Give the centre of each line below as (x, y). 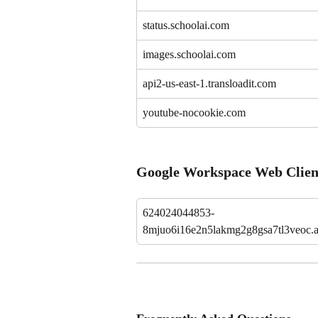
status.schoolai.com (186, 26)
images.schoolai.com (189, 55)
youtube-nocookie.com (194, 113)
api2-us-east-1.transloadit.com (209, 84)
